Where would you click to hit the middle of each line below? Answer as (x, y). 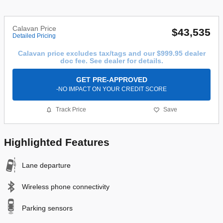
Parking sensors (47, 208)
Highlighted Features (57, 142)
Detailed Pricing (34, 36)
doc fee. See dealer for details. (111, 61)
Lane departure (46, 165)
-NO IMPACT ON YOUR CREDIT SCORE (111, 89)
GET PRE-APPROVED (111, 79)
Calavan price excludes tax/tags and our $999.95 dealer (111, 54)
